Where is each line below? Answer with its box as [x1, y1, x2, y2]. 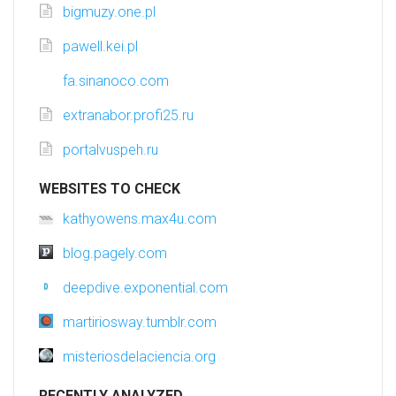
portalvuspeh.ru [63, 141, 158, 159]
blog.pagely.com [63, 245, 167, 263]
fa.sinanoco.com [63, 72, 169, 90]
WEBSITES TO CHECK [39, 180, 180, 198]
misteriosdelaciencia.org [63, 348, 216, 366]
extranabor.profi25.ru [63, 107, 194, 125]
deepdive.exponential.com [63, 279, 228, 297]
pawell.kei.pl [63, 38, 138, 56]
